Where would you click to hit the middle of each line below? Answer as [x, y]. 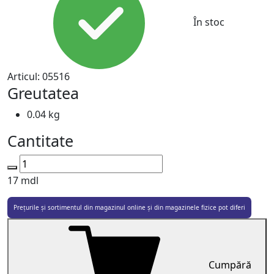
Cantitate [40, 141]
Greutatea [43, 93]
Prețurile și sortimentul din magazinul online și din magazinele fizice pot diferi [129, 207]
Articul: [25, 76]
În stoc [208, 22]
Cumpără [230, 265]
